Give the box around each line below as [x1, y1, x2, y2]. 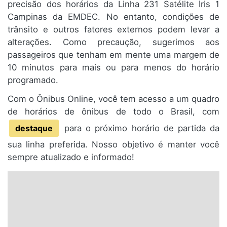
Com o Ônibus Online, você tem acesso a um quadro [8, 94, 219, 104]
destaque [15, 123, 53, 134]
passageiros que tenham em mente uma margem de [8, 50, 219, 60]
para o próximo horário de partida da [60, 123, 219, 134]
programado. [8, 75, 58, 86]
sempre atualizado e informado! [8, 152, 134, 163]
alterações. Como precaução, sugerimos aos [8, 37, 219, 48]
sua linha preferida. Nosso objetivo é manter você [8, 139, 219, 150]
